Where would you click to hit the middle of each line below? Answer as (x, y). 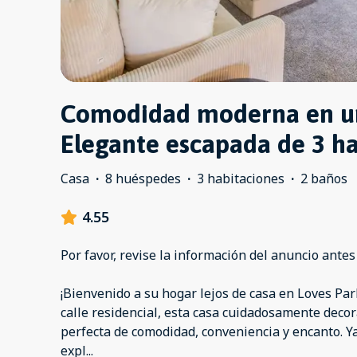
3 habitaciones (241, 179)
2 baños (324, 179)
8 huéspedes (143, 179)
